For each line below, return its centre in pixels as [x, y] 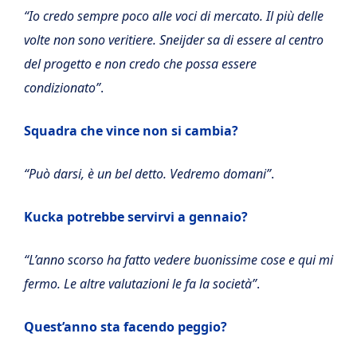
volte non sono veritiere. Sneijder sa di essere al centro [174, 39]
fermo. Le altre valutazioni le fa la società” [140, 283]
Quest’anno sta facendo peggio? [126, 326]
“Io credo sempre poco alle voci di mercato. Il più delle [174, 16]
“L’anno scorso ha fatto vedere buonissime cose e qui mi [178, 259]
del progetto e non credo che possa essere [140, 63]
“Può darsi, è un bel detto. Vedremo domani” [147, 173]
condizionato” [62, 87]
